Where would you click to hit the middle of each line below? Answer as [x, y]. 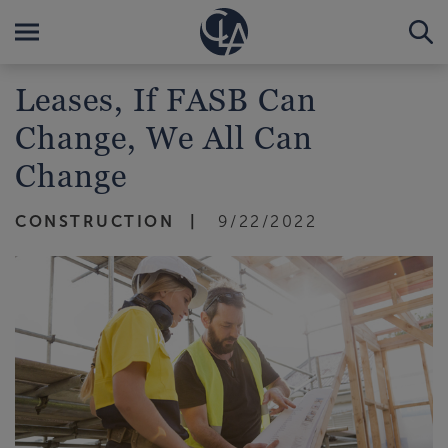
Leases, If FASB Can [166, 99]
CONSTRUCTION [94, 221]
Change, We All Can [164, 137]
